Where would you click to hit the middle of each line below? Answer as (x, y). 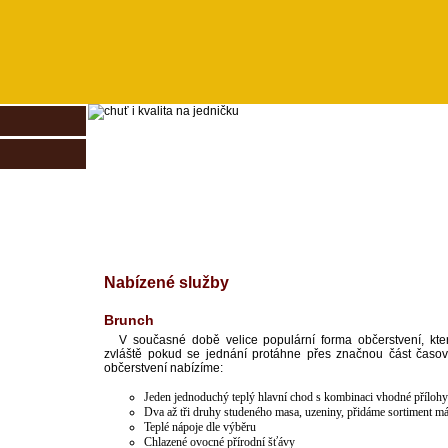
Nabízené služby (166, 282)
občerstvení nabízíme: (163, 368)
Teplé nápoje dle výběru (200, 427)
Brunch (129, 320)
